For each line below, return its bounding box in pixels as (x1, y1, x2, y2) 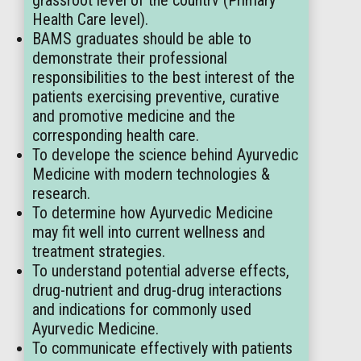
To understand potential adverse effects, (32, 261, 289, 280)
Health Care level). (32, 10, 148, 29)
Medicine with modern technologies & (32, 164, 270, 184)
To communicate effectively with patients (32, 338, 293, 358)
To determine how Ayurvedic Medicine (32, 203, 273, 222)
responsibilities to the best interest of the (32, 68, 295, 87)
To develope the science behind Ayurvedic (32, 145, 298, 164)
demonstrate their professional (32, 48, 227, 68)
